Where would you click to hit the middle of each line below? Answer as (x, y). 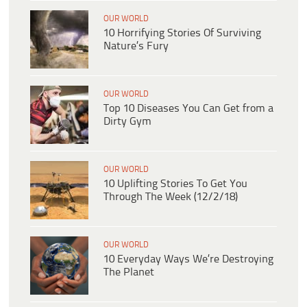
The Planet (129, 273)
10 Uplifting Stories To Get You (175, 184)
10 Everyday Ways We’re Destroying (188, 260)
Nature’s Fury (136, 47)
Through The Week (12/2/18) (171, 197)
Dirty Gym (127, 122)
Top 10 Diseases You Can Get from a (188, 109)
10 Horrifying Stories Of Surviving (182, 34)
